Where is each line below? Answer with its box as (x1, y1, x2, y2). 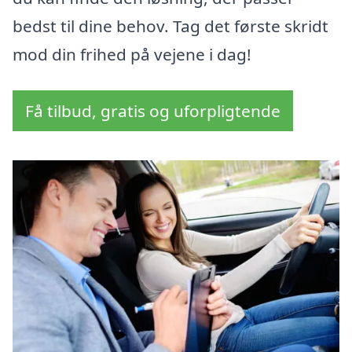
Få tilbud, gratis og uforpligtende (25, 100, 280, 123)
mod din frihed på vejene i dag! (13, 43, 251, 66)
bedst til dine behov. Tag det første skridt (13, 15, 328, 38)
